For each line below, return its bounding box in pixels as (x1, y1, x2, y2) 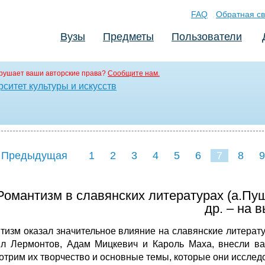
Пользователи (172, 31, 242, 43)
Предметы (103, 31, 154, 43)
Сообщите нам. (108, 69, 160, 77)
